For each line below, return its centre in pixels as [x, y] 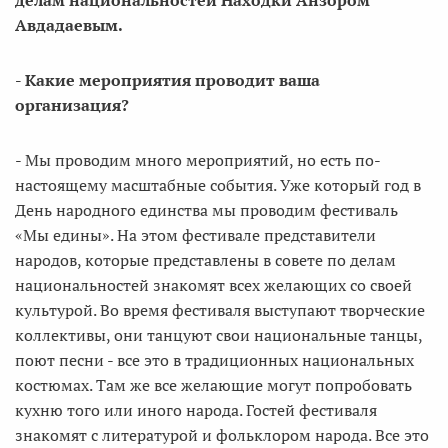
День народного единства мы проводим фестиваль [206, 210]
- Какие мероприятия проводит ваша [167, 80]
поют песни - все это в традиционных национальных [214, 360]
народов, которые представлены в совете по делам [205, 260]
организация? [72, 105]
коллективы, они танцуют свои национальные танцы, [218, 335]
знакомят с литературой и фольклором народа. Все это [222, 435]
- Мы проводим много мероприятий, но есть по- [198, 160]
